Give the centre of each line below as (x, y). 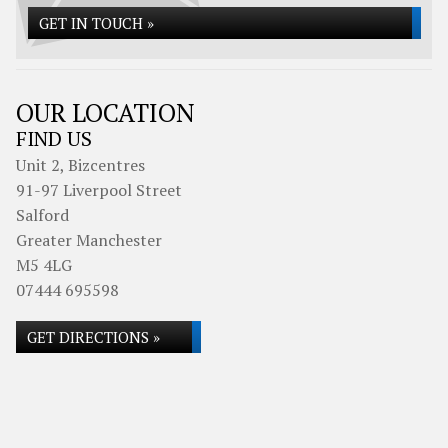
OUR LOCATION (105, 112)
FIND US (54, 138)
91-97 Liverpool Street (99, 190)
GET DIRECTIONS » (93, 337)
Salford (42, 215)
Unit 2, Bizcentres (80, 165)
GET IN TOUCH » (96, 23)
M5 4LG (44, 265)
